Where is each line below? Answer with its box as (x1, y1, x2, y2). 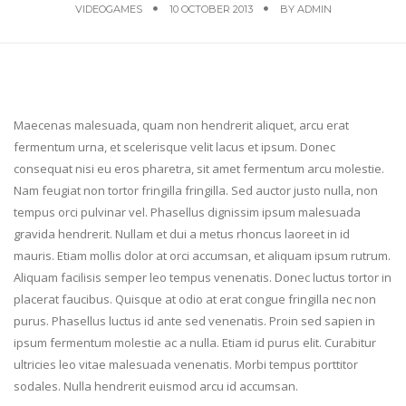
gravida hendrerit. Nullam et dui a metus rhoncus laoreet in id (14, 225, 350, 242)
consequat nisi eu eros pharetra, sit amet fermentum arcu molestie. (14, 159, 384, 177)
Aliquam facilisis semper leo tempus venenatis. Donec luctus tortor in (14, 268, 391, 285)
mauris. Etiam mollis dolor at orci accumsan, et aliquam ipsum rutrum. (14, 246, 391, 264)
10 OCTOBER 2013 (169, 3, 253, 15)
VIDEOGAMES (74, 3, 142, 15)
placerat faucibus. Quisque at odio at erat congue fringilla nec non (14, 290, 376, 307)
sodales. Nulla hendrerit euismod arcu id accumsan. (14, 377, 298, 394)
